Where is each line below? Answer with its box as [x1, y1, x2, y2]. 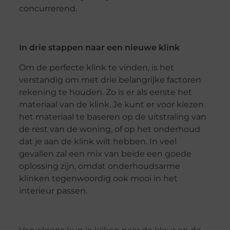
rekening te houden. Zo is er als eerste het [18, 87, 192, 97]
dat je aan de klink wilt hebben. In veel [18, 136, 177, 146]
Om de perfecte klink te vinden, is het [18, 62, 174, 72]
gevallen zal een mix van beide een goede [18, 148, 191, 159]
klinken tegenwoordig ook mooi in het [18, 173, 178, 183]
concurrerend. [18, 3, 77, 13]
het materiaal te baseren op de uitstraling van [18, 111, 206, 122]
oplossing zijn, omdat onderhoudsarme [18, 161, 180, 171]
